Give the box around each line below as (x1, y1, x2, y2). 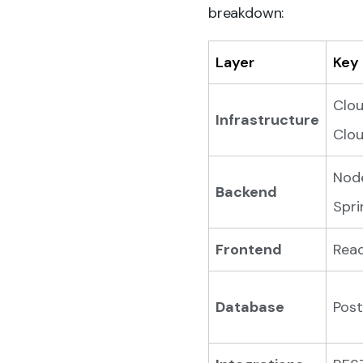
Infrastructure (216, 110, 319, 130)
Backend (216, 182, 277, 202)
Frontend (216, 240, 282, 259)
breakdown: (208, 3, 284, 23)
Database (216, 297, 284, 317)
